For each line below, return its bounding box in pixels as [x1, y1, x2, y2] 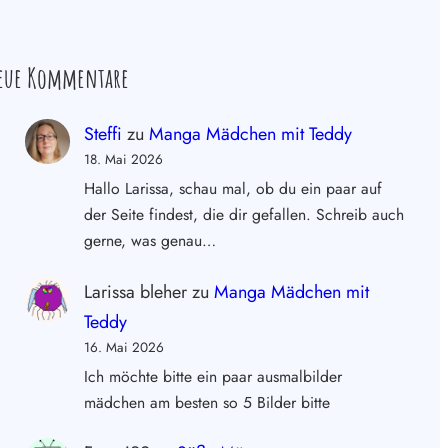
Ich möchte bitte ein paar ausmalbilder [83, 365, 342, 389]
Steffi [83, 120, 122, 147]
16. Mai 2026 [83, 337, 164, 357]
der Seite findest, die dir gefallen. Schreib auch [83, 203, 404, 227]
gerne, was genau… [83, 229, 216, 253]
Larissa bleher [83, 278, 187, 305]
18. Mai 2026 [83, 149, 163, 169]
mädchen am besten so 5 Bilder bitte [83, 391, 330, 415]
